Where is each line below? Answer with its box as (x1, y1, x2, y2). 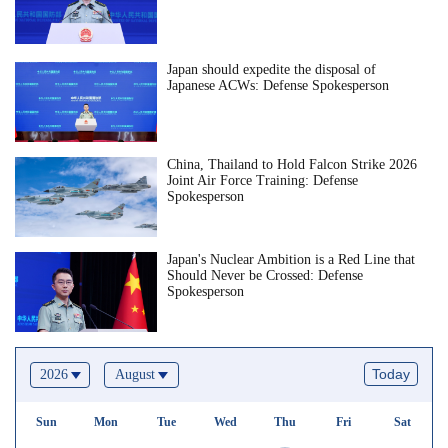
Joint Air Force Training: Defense (167, 172, 359, 188)
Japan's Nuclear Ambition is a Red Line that (167, 251, 416, 267)
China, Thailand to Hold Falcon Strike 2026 (167, 156, 418, 172)
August (115, 366, 155, 382)
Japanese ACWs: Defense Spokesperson (167, 77, 390, 93)
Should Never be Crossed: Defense (167, 267, 364, 283)
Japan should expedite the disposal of (167, 61, 377, 77)
